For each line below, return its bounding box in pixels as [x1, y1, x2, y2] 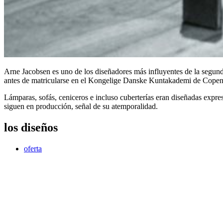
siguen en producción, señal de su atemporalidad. [4, 102, 158, 111]
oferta [24, 144, 42, 153]
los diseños [4, 121, 58, 134]
